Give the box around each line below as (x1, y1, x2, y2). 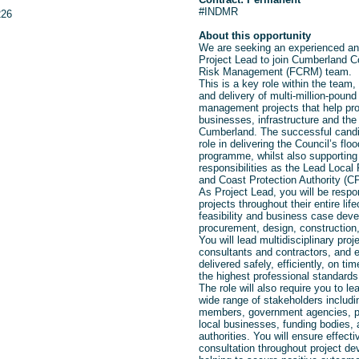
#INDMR (198, 5, 238, 18)
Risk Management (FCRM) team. (198, 65, 352, 78)
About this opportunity (198, 29, 311, 42)
